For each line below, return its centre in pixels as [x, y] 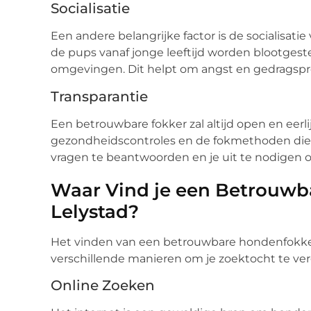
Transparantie [99, 96]
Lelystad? [95, 211]
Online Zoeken [103, 286]
